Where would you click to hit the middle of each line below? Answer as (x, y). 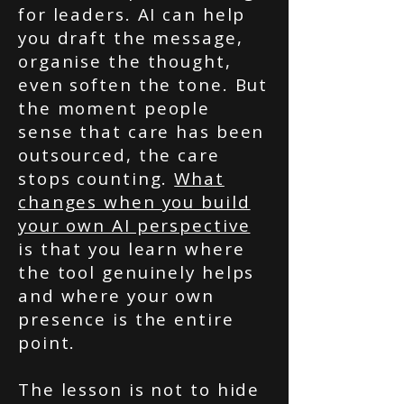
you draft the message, (131, 38)
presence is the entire (126, 319)
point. (47, 343)
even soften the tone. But (143, 85)
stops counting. (96, 179)
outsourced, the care (119, 155)
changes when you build (134, 202)
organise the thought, (125, 61)
